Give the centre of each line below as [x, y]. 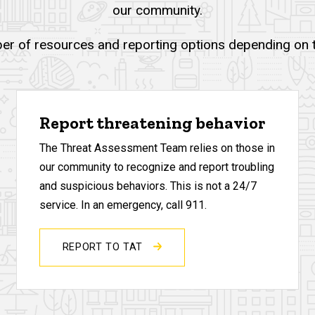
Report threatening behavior [152, 122]
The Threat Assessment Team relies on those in [157, 148]
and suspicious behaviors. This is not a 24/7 [148, 186]
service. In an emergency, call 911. [123, 205]
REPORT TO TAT [104, 247]
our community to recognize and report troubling [156, 167]
